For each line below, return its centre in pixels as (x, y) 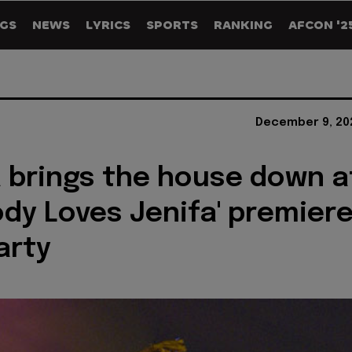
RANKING (243, 25)
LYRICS (108, 25)
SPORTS (172, 25)
